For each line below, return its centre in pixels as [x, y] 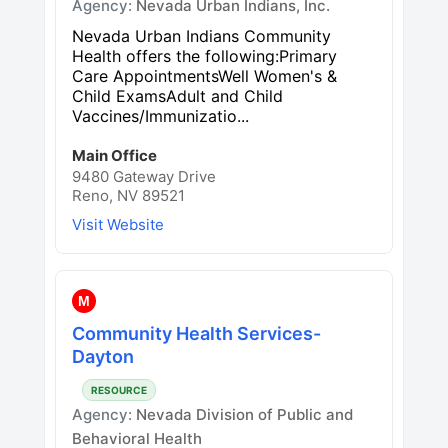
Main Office [114, 155]
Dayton [103, 356]
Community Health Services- [196, 333]
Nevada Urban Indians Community [201, 35]
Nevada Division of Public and [244, 414]
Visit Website [118, 224]
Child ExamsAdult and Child [177, 95]
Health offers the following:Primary [204, 55]
